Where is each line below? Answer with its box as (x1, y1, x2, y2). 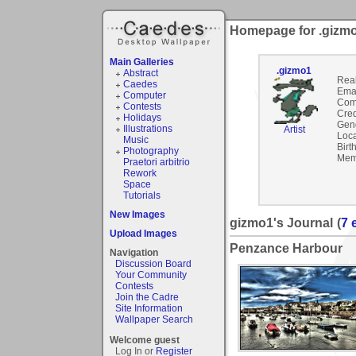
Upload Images (110, 227, 177, 239)
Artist (283, 124, 305, 135)
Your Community (115, 269, 187, 281)
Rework (122, 167, 157, 179)
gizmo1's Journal (230, 216, 333, 230)
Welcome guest (110, 334, 180, 346)
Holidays (122, 111, 161, 123)
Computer (122, 89, 166, 101)
